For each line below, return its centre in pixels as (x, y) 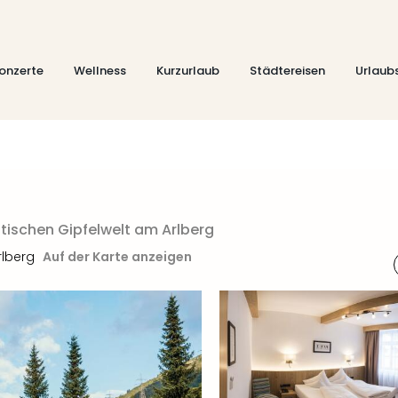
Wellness (100, 71)
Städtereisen (287, 71)
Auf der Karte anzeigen (117, 257)
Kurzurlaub (188, 71)
